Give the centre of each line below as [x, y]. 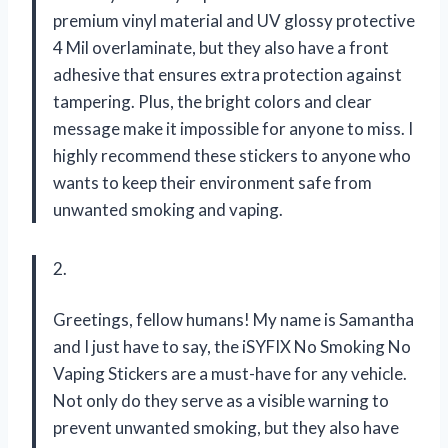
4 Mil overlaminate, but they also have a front [221, 48]
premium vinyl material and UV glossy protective [234, 21]
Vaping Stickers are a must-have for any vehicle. [230, 374]
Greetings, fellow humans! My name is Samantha [233, 320]
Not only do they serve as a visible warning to [221, 401]
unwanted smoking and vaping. [168, 210]
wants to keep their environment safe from [212, 183]
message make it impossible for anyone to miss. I [233, 129]
